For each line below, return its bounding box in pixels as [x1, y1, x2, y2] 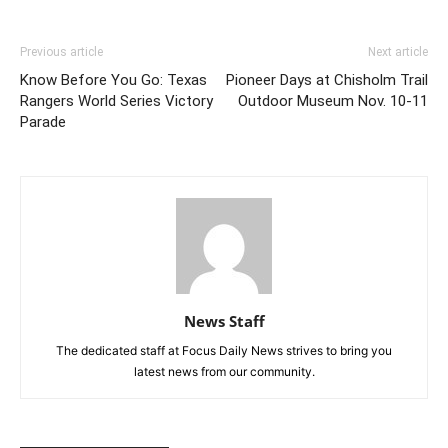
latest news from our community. [133, 364, 315, 380]
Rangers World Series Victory [20, 92, 213, 111]
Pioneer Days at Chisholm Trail [226, 71, 428, 90]
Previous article [20, 45, 103, 60]
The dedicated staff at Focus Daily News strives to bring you [56, 343, 392, 359]
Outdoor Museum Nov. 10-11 [238, 92, 428, 111]
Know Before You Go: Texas [20, 71, 207, 90]
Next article [368, 45, 428, 60]
